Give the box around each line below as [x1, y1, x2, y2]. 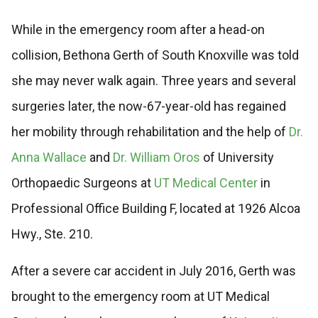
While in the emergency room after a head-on [11, 22, 265, 38]
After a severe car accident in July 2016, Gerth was [11, 263, 296, 279]
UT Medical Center [153, 175, 258, 191]
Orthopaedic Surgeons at [11, 175, 154, 191]
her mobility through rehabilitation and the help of [11, 124, 289, 140]
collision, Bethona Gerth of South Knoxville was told [11, 48, 299, 63]
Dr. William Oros [112, 150, 200, 165]
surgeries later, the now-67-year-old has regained [11, 99, 286, 114]
